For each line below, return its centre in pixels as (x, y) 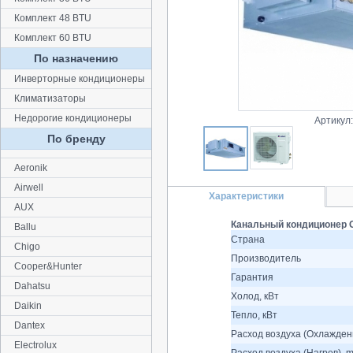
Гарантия (252, 277)
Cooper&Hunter (48, 266)
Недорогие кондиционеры (73, 118)
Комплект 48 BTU (53, 18)
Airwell (29, 188)
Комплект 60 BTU (53, 38)
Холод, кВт (255, 296)
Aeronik (31, 168)
